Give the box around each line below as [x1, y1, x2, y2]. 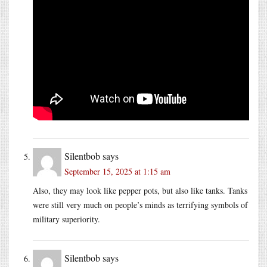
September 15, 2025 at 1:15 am [64, 165, 170, 177]
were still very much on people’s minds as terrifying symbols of [33, 198, 248, 210]
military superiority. [33, 213, 100, 225]
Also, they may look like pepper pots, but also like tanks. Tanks [33, 184, 247, 196]
